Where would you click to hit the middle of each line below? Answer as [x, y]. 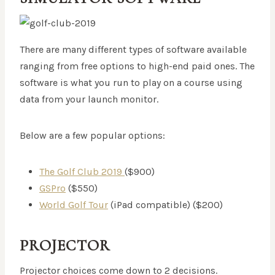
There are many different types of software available [133, 50]
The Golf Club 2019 [82, 172]
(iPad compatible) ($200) [165, 205]
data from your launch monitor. [89, 99]
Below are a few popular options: [92, 136]
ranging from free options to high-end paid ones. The [137, 66]
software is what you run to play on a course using [131, 83]
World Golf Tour [74, 205]
